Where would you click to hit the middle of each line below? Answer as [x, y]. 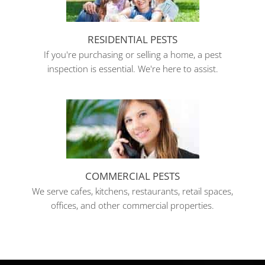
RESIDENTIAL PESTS [132, 39]
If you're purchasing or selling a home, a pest [132, 54]
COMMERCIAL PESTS [132, 176]
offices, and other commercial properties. [132, 205]
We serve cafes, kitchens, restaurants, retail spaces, [132, 191]
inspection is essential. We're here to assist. [132, 69]
